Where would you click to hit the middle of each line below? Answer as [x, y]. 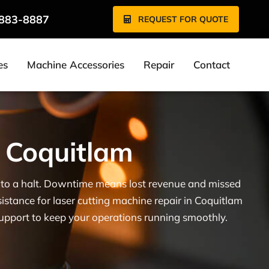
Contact [212, 65]
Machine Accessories [75, 65]
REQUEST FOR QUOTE [183, 19]
